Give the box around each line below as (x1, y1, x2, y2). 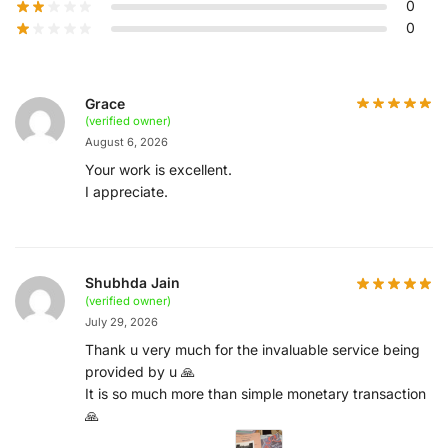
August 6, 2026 (85, 135, 168, 150)
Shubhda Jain (85, 274, 180, 292)
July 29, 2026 (85, 314, 158, 329)
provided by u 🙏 (85, 362, 195, 380)
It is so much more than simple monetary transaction (85, 384, 426, 402)
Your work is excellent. (85, 161, 232, 179)
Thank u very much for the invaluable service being (85, 340, 420, 358)
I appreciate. (85, 183, 168, 201)
